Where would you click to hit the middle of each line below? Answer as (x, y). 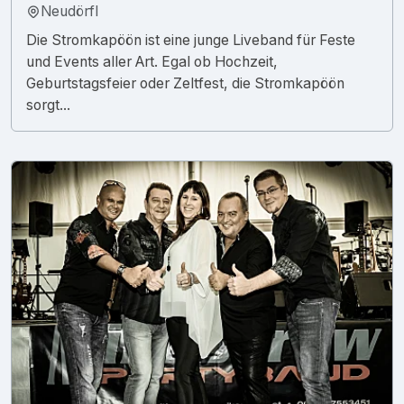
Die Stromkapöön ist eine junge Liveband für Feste (191, 40)
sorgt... (48, 105)
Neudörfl (69, 11)
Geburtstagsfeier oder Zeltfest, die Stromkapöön (185, 83)
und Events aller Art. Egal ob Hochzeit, (152, 61)
